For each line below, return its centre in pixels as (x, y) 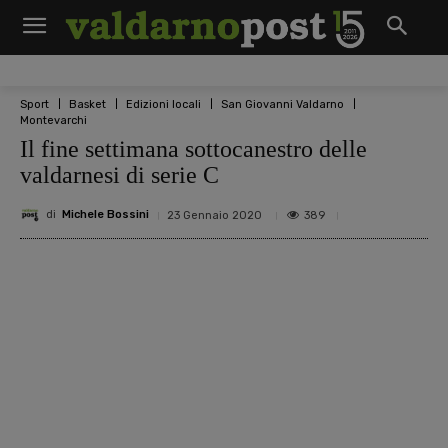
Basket (87, 104)
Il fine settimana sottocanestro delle (193, 148)
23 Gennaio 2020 (214, 215)
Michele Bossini (105, 215)
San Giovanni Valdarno (282, 104)
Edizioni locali (163, 104)
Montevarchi (53, 120)
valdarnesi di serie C (119, 174)
